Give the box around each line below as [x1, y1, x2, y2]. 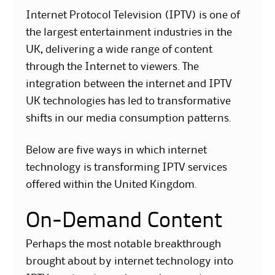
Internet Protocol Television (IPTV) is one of [26, 10, 241, 21]
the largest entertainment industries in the [26, 28, 233, 38]
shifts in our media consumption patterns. [26, 114, 232, 124]
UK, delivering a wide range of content [26, 45, 213, 55]
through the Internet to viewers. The [26, 62, 199, 72]
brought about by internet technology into [26, 257, 234, 267]
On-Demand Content [26, 211, 223, 233]
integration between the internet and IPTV [26, 79, 233, 90]
